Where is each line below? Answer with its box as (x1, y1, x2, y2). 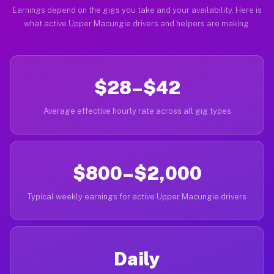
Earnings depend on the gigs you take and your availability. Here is (12, 6, 262, 15)
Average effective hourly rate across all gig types (43, 106, 231, 116)
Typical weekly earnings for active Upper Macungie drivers (28, 192, 246, 201)
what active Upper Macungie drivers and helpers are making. (23, 19, 251, 28)
